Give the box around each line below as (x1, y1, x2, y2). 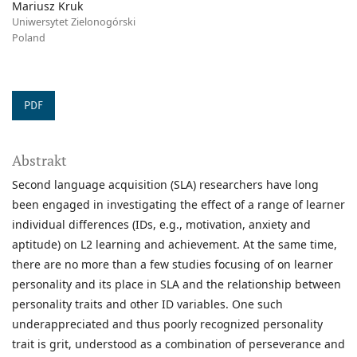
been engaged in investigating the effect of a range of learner (12, 197, 345, 213)
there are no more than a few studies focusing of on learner (12, 257, 333, 273)
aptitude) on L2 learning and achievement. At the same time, (12, 237, 337, 253)
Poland (12, 31, 45, 45)
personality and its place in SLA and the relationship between (12, 277, 341, 292)
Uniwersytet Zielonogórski (12, 15, 135, 29)
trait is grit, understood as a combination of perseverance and (12, 336, 345, 352)
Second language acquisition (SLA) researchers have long (12, 177, 319, 193)
